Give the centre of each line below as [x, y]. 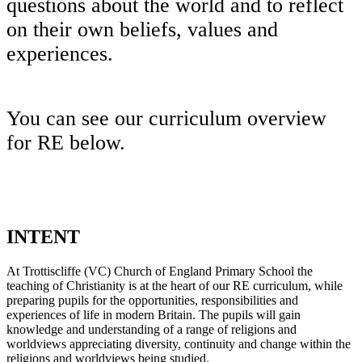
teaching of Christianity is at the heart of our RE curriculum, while [175, 285]
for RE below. [66, 143]
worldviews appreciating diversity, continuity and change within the [179, 343]
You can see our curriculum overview [166, 119]
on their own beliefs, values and [142, 30]
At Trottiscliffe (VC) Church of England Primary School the [160, 271]
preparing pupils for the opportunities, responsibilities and [152, 300]
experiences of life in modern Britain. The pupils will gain [154, 314]
